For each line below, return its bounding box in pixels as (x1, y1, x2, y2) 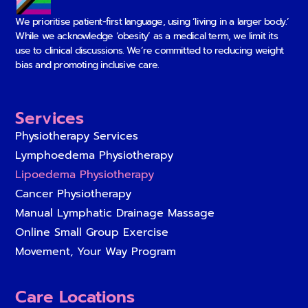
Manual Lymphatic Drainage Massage (15, 204, 215, 221)
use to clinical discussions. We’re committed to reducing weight (15, 43, 283, 58)
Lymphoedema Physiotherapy (15, 146, 174, 164)
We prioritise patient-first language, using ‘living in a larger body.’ (15, 14, 289, 29)
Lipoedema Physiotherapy (15, 166, 155, 183)
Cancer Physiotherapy (15, 185, 132, 202)
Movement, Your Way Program (15, 243, 177, 260)
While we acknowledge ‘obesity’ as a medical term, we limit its (15, 28, 278, 43)
